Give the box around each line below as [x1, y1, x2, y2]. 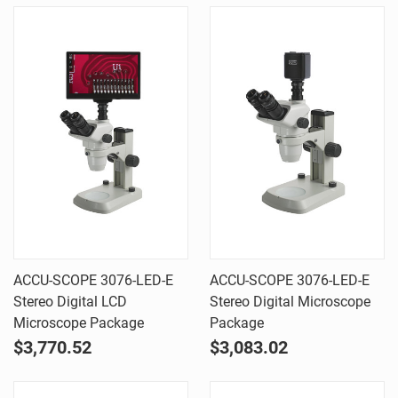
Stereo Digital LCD [13, 293, 127, 310]
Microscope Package [13, 314, 144, 331]
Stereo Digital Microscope [210, 293, 370, 310]
